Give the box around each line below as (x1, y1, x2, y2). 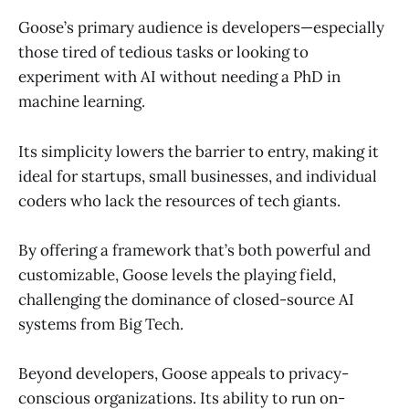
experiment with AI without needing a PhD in (18, 67, 341, 88)
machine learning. (18, 91, 145, 112)
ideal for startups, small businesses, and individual (18, 165, 377, 186)
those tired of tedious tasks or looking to (18, 42, 309, 63)
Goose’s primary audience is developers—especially (18, 17, 384, 38)
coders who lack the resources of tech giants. (18, 190, 341, 211)
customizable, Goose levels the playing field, (18, 264, 336, 285)
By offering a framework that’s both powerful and (18, 239, 371, 260)
